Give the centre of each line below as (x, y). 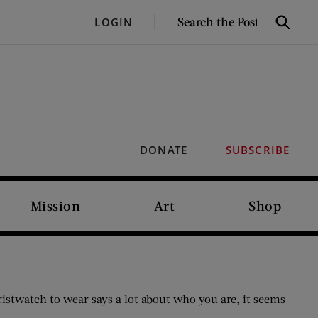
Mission (55, 205)
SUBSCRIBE (257, 150)
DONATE (164, 150)
